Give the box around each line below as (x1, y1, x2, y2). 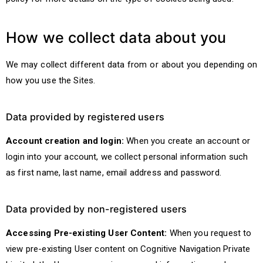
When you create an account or (124, 136, 251, 146)
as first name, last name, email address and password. (6, 167, 221, 178)
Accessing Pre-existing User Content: (6, 228, 167, 238)
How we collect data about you (6, 29, 227, 46)
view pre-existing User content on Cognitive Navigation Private (6, 244, 251, 254)
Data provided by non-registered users (6, 203, 187, 215)
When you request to (167, 228, 252, 238)
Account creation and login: (6, 136, 124, 146)
